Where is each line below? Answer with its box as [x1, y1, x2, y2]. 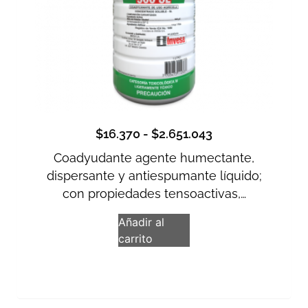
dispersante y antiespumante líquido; [46, 168, 262, 184]
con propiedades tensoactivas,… [62, 186, 246, 201]
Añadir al [118, 215, 165, 230]
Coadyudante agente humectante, [54, 151, 254, 166]
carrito [118, 232, 153, 246]
